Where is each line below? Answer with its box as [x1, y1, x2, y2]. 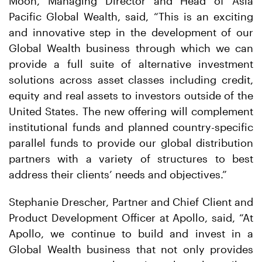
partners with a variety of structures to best [9, 152, 253, 165]
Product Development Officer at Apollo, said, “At [9, 211, 253, 224]
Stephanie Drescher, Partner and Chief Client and [9, 195, 253, 208]
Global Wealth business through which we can [9, 42, 253, 54]
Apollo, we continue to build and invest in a [9, 227, 253, 240]
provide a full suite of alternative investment [9, 57, 253, 70]
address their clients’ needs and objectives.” [9, 168, 227, 181]
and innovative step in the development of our [9, 26, 253, 39]
